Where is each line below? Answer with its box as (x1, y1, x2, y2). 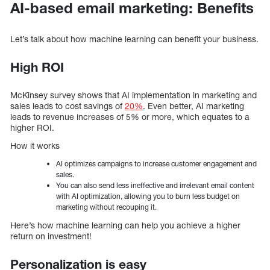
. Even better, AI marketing (143, 100, 244, 111)
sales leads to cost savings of (10, 100, 125, 111)
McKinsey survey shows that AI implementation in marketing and (10, 89, 257, 100)
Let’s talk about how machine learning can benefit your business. (10, 33, 259, 44)
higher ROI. (10, 122, 54, 133)
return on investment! (10, 230, 92, 241)
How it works (10, 140, 60, 151)
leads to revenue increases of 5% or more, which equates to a (10, 111, 250, 122)
